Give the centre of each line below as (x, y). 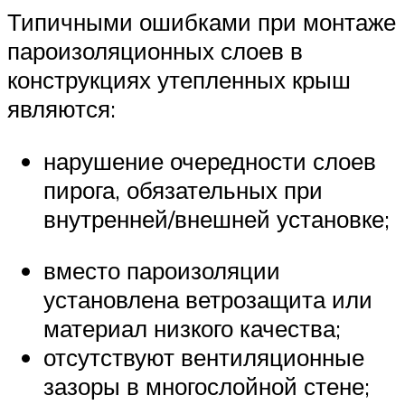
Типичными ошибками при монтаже (202, 21)
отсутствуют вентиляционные (204, 358)
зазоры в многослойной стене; (207, 386)
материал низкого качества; (192, 329)
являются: (61, 108)
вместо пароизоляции (162, 271)
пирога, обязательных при (183, 189)
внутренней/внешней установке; (217, 218)
